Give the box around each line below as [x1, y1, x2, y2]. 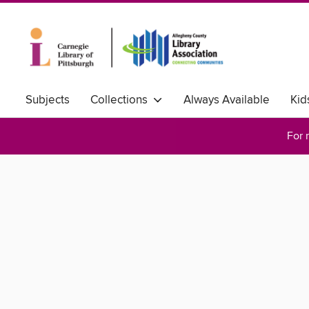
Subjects [26, 92, 70, 108]
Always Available [183, 92, 270, 108]
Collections [90, 92, 153, 108]
